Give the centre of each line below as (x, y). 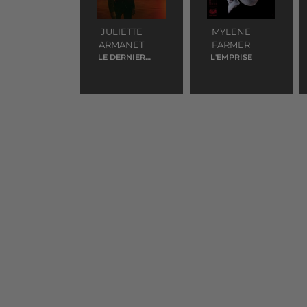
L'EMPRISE (231, 57)
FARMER (231, 45)
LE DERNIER (121, 57)
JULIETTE (121, 32)
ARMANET (121, 45)
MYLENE (231, 32)
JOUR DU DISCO (121, 68)
